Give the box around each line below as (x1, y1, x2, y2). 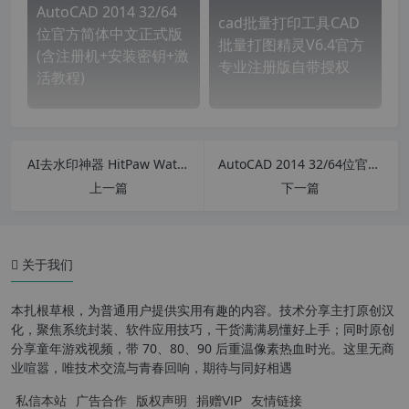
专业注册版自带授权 (218, 57, 350, 77)
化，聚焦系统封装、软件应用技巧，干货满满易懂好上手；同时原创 (11, 320, 394, 338)
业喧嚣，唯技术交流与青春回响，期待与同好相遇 (11, 359, 292, 376)
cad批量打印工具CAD (218, 13, 360, 33)
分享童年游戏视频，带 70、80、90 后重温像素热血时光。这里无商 (11, 340, 394, 357)
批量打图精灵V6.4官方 (218, 35, 364, 55)
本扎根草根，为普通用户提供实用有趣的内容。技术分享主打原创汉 (11, 301, 394, 319)
